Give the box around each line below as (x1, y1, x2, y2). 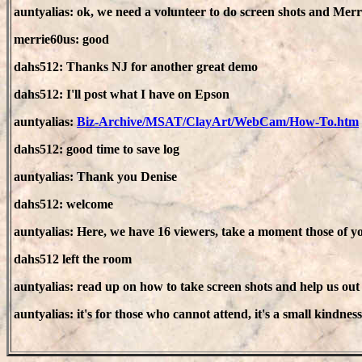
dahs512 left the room (14, 252, 132, 266)
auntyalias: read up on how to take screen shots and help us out (14, 280, 360, 293)
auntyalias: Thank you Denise (14, 170, 177, 183)
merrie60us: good (14, 32, 109, 46)
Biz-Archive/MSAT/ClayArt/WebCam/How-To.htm (77, 115, 359, 128)
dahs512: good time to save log (14, 142, 179, 156)
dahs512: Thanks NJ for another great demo (14, 60, 258, 74)
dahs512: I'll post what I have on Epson (14, 87, 229, 101)
